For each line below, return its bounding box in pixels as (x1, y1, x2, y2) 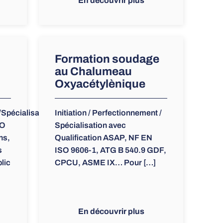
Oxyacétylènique (54, 78, 145, 91)
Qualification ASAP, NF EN (54, 133, 152, 142)
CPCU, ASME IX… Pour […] (54, 158, 156, 167)
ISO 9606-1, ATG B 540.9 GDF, (54, 146, 166, 155)
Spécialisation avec (54, 121, 126, 130)
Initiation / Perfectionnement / (54, 109, 162, 117)
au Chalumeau (54, 65, 132, 78)
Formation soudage (54, 53, 159, 66)
